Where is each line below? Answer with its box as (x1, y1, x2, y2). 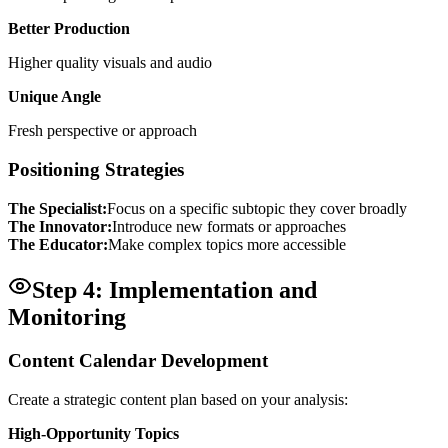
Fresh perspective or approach (8, 122, 197, 140)
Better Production (8, 20, 130, 38)
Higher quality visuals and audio (8, 54, 212, 72)
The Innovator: (8, 217, 112, 235)
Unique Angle (8, 88, 101, 106)
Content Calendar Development (8, 350, 268, 372)
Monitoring (8, 303, 126, 330)
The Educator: (8, 235, 108, 253)
